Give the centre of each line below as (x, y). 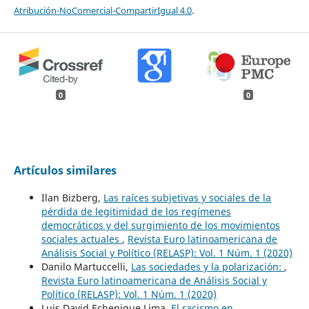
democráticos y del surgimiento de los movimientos (160, 225)
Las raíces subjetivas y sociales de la (187, 197)
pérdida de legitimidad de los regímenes (136, 211)
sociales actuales (81, 239)
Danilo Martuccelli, (86, 266)
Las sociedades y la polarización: (207, 266)
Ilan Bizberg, (72, 197)
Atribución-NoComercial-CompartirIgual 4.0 (102, 10)
